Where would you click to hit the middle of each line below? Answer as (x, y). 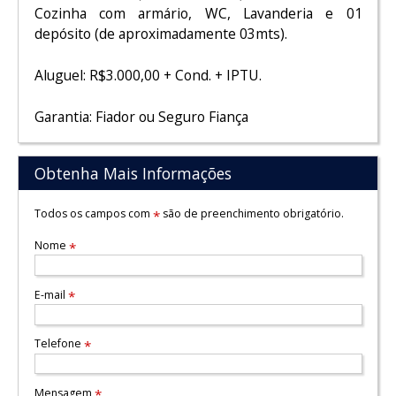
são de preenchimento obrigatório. (251, 213)
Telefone (59, 344)
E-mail (51, 294)
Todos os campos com (93, 213)
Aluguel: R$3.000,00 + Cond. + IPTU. (148, 75)
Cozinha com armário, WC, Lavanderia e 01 (198, 14)
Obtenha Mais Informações (133, 174)
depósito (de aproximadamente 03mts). (160, 34)
